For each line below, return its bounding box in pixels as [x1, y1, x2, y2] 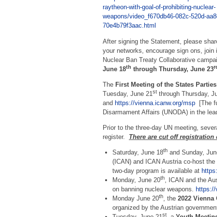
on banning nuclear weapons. [112, 186, 196, 193]
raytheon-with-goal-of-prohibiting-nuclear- [103, 3, 216, 11]
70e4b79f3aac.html [103, 22, 156, 30]
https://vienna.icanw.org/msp [115, 99, 195, 107]
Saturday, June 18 [112, 149, 163, 156]
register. [103, 133, 129, 141]
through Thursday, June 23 [131, 65, 214, 73]
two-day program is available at [112, 167, 201, 175]
